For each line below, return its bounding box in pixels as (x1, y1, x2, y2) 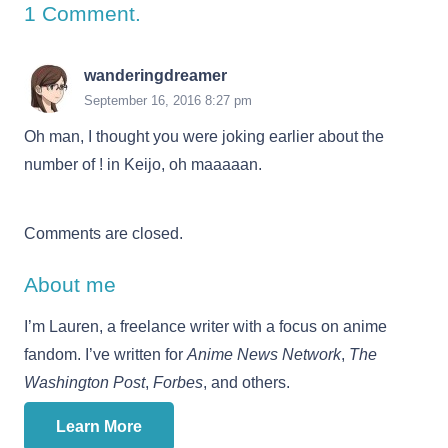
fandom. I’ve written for (24, 346, 187, 364)
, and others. (203, 374, 290, 392)
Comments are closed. (24, 225, 183, 243)
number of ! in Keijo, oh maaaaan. (24, 155, 262, 173)
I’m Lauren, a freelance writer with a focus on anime (24, 318, 387, 336)
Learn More (56, 418, 142, 436)
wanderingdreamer (84, 67, 227, 85)
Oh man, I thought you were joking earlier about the (24, 127, 384, 145)
